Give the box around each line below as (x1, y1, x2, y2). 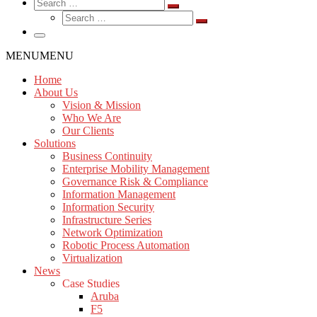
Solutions (34, 137, 76, 149)
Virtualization (62, 252, 122, 264)
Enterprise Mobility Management (62, 163, 209, 175)
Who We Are (62, 112, 121, 124)
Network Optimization (62, 226, 163, 238)
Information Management (62, 188, 175, 200)
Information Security (62, 201, 154, 213)
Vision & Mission (62, 99, 141, 111)
